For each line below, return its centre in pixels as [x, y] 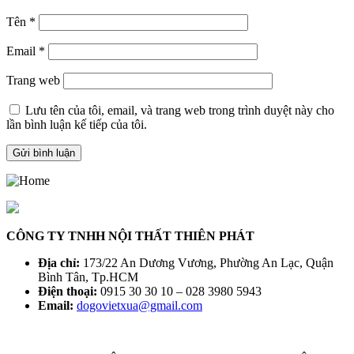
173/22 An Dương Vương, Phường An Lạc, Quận [207, 263]
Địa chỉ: [59, 263]
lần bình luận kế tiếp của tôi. [77, 125]
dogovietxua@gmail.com [139, 306]
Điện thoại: [68, 292]
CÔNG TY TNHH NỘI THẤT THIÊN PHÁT [130, 236]
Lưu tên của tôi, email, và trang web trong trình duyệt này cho [180, 111]
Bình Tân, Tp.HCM [88, 277]
